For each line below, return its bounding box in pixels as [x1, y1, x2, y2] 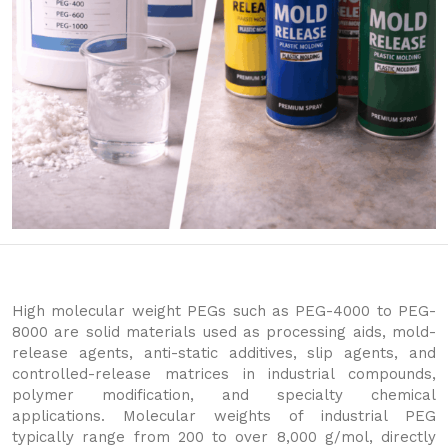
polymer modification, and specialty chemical [12, 386, 436, 404]
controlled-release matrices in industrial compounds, [12, 365, 436, 383]
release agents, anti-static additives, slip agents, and [12, 344, 436, 362]
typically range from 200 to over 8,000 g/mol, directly [12, 428, 436, 446]
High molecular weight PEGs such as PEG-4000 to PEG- [12, 302, 436, 320]
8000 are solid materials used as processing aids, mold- [12, 323, 436, 341]
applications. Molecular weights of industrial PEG [12, 407, 436, 425]
